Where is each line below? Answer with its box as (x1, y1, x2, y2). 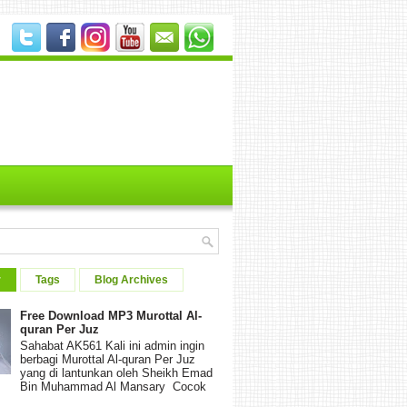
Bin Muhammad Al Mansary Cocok (20, 379, 207, 393)
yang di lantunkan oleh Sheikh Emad (20, 365, 213, 380)
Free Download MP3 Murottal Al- (20, 309, 203, 323)
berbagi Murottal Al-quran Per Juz (20, 352, 196, 366)
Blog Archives (94, 273, 168, 286)
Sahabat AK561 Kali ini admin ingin (20, 338, 205, 352)
